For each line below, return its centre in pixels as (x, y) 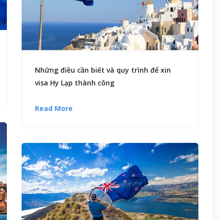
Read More (54, 109)
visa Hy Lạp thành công (75, 83)
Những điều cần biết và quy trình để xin (103, 70)
